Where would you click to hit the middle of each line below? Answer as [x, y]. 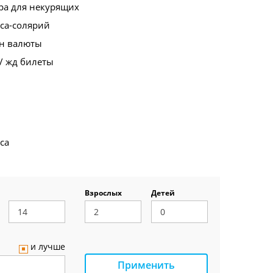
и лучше [48, 246]
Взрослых [103, 193]
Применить [146, 265]
